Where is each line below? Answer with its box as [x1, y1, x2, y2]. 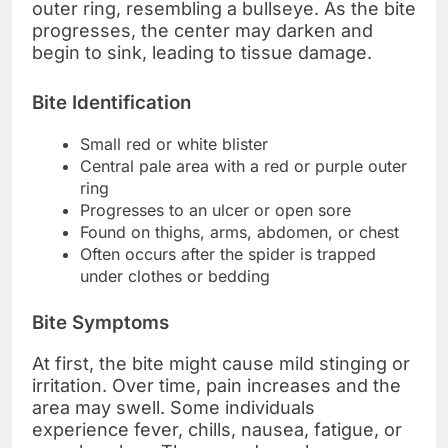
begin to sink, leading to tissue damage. [32, 42, 372, 64]
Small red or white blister [80, 133, 268, 154]
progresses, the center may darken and [32, 20, 373, 42]
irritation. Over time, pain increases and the [32, 374, 401, 396]
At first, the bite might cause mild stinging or [32, 352, 410, 374]
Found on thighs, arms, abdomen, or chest [80, 221, 399, 242]
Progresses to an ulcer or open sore [80, 199, 351, 220]
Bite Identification [32, 91, 191, 115]
